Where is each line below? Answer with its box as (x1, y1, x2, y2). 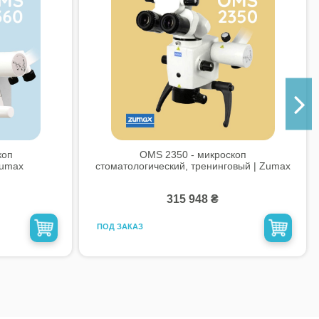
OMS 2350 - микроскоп (139, 148, 246, 160)
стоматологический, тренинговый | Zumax (95, 159, 291, 172)
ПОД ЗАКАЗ (96, 222, 143, 231)
